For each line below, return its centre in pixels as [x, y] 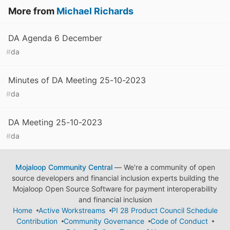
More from [32, 11]
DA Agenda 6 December [55, 38]
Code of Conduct [179, 221]
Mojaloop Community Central [64, 167]
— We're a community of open [164, 167]
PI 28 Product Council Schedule [164, 210]
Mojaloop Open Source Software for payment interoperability [115, 189]
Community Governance [104, 221]
